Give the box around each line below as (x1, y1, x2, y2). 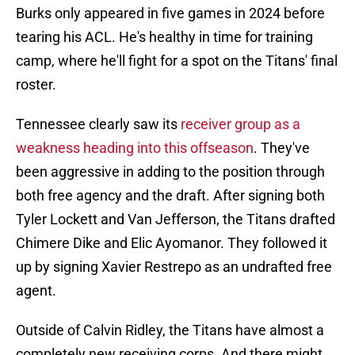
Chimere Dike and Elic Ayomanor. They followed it (16, 235, 327, 252)
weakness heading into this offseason (16, 139, 254, 157)
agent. (16, 282, 56, 300)
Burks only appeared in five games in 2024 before (16, 5, 325, 22)
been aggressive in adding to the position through (16, 163, 325, 181)
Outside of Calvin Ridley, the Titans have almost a (16, 322, 324, 339)
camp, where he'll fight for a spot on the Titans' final (16, 52, 338, 70)
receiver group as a (181, 116, 300, 133)
